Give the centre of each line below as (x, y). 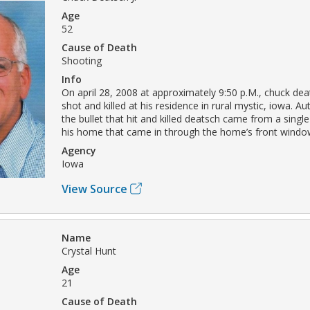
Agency (79, 150)
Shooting (82, 60)
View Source (94, 189)
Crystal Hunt (89, 250)
